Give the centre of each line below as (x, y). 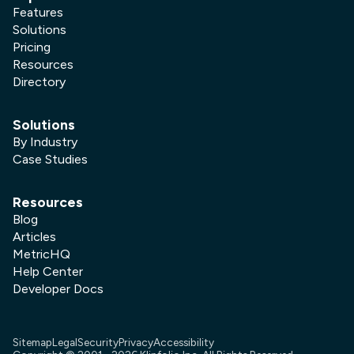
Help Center (48, 271)
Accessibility (184, 342)
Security (98, 342)
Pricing (32, 47)
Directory (39, 81)
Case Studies (50, 159)
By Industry (45, 141)
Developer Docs (58, 288)
